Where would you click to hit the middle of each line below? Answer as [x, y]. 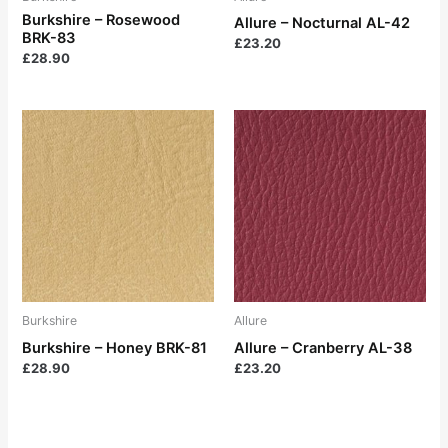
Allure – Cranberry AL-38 [323, 347]
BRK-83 [49, 38]
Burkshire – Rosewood [101, 20]
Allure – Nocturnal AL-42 [322, 23]
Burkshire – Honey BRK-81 [115, 347]
